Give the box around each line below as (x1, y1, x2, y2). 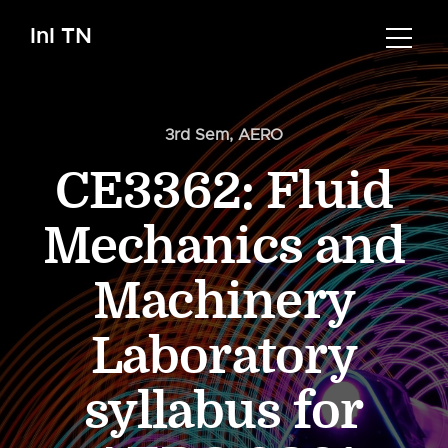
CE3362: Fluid (54, 163, 394, 221)
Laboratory (91, 328, 357, 386)
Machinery (92, 273, 356, 331)
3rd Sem (165, 125, 229, 145)
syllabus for (84, 383, 364, 441)
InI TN (30, 21, 92, 50)
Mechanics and (42, 218, 406, 276)
